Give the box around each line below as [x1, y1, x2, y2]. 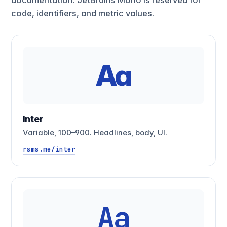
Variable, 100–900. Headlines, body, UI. [22, 128, 167, 137]
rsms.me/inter [22, 145, 75, 154]
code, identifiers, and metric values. [11, 8, 154, 18]
